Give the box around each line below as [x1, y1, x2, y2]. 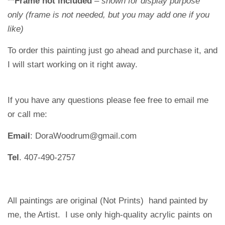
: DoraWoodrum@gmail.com [30, 131, 137, 141]
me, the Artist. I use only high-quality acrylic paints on [8, 209, 212, 219]
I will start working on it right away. [8, 59, 140, 69]
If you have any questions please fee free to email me [8, 95, 208, 105]
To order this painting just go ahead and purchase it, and [8, 45, 217, 55]
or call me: [8, 109, 47, 119]
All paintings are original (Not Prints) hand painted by [8, 195, 208, 205]
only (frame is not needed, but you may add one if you [8, 10, 209, 20]
